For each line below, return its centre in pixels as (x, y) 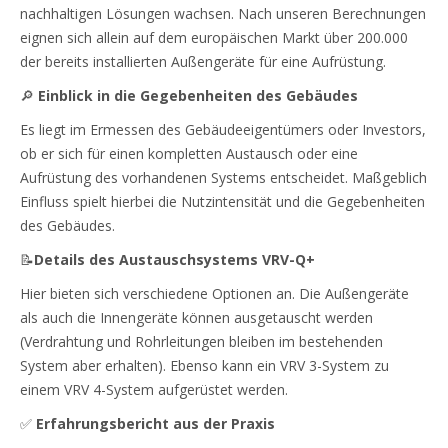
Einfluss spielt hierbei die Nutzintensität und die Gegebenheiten (222, 201)
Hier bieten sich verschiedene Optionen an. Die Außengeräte (214, 293)
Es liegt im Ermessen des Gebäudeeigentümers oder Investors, (223, 129)
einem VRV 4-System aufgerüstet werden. (154, 389)
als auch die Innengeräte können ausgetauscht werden (196, 317)
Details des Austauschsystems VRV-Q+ (174, 259)
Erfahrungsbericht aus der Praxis (155, 423)
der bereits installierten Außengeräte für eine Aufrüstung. (203, 61)
